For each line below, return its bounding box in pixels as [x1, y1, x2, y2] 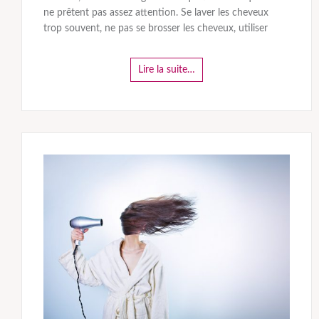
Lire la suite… [137, 64, 195, 75]
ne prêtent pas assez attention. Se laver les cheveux [43, 7, 268, 18]
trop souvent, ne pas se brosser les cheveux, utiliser [43, 23, 268, 33]
